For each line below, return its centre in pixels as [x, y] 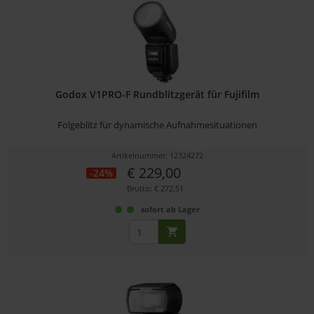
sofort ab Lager [170, 210]
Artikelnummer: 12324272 [157, 156]
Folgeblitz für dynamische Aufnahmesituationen [157, 125]
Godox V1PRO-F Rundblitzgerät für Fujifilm [157, 95]
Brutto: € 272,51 [156, 189]
